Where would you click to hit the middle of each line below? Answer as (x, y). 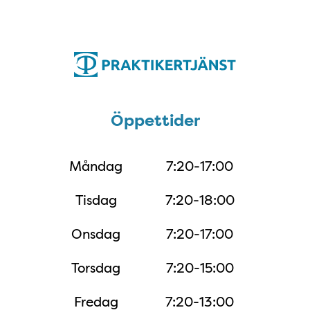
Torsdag (96, 267)
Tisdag (96, 200)
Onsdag (96, 234)
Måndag (96, 166)
